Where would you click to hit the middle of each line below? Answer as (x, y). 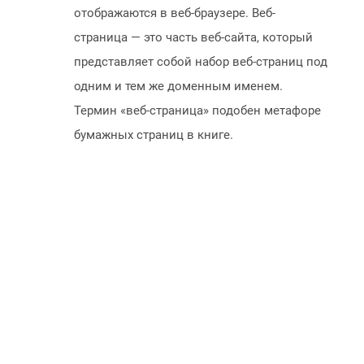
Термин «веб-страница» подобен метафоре (197, 111)
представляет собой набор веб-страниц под (201, 62)
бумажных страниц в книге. (154, 135)
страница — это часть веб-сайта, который (193, 38)
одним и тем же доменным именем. (178, 87)
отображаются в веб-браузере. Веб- (175, 13)
